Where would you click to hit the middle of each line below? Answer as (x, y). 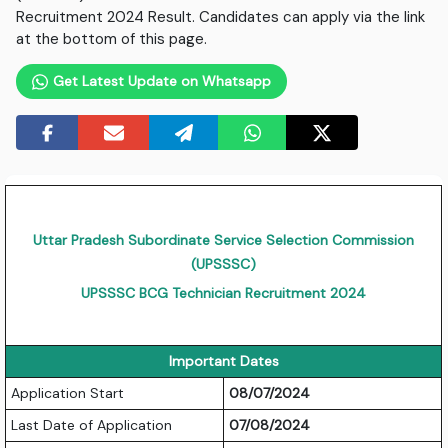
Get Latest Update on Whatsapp (159, 81)
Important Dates (223, 361)
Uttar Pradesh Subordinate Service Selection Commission (224, 240)
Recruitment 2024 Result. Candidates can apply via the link (221, 17)
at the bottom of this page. (112, 39)
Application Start (68, 393)
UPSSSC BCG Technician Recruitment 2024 (224, 293)
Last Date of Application (92, 425)
